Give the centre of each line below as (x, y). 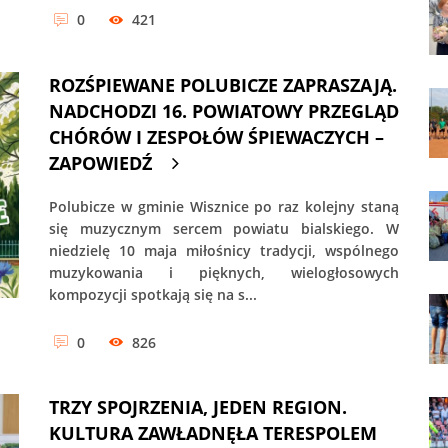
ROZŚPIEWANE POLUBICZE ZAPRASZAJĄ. (223, 84)
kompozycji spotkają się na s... (153, 294)
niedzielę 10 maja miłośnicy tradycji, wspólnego (224, 250)
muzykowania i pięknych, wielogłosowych (224, 272)
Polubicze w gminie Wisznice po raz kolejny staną (224, 206)
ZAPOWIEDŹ (100, 162)
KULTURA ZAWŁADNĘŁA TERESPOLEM (213, 433)
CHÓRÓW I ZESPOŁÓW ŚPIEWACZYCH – (216, 136)
